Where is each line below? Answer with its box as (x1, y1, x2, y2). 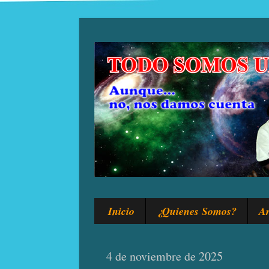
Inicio (107, 204, 134, 219)
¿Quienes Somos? (156, 204, 237, 219)
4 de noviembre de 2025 (106, 248, 223, 265)
